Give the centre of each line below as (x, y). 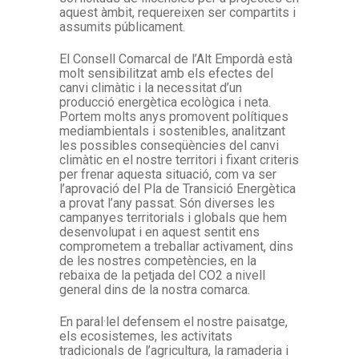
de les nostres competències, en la (158, 260)
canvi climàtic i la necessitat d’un (151, 87)
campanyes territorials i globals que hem (173, 217)
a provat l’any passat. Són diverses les (167, 203)
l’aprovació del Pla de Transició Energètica (177, 188)
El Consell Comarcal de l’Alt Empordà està (176, 58)
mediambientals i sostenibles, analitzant (172, 131)
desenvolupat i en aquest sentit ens (159, 232)
